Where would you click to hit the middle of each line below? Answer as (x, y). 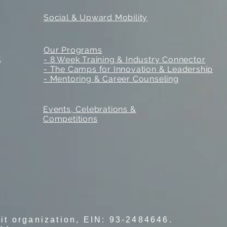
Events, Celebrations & (90, 109)
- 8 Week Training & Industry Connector (125, 60)
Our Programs (73, 50)
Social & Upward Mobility (96, 17)
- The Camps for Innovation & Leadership (128, 69)
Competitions (70, 119)
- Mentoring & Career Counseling (111, 79)
